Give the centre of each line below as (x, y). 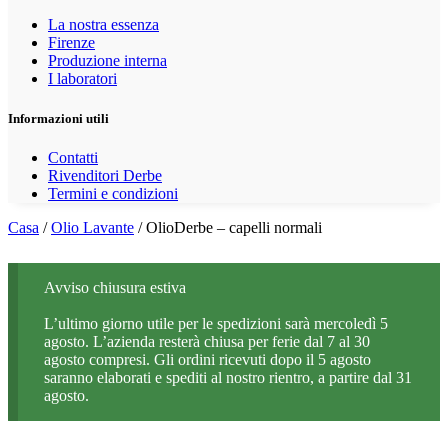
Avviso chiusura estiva (114, 287)
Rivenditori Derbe (105, 175)
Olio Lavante (92, 227)
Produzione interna (107, 61)
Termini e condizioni (113, 193)
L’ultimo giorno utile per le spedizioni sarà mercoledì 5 (215, 323)
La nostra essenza (103, 25)
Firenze (71, 43)
